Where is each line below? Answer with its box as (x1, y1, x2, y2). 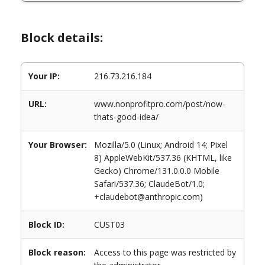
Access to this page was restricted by (94, 247, 236, 258)
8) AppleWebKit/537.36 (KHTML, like (94, 152, 232, 163)
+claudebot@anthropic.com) (94, 191, 203, 202)
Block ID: (28, 219, 64, 230)
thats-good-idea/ (94, 111, 159, 122)
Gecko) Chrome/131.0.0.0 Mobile (94, 165, 219, 176)
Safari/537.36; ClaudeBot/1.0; (94, 178, 205, 189)
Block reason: (28, 247, 86, 258)
